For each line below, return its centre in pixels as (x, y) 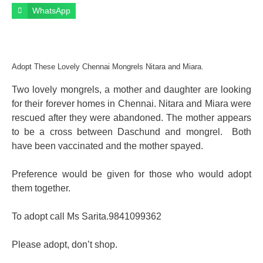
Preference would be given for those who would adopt (131, 174)
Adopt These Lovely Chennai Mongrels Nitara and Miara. (108, 67)
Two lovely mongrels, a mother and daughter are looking (131, 89)
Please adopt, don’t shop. (65, 244)
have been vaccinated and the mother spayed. (107, 146)
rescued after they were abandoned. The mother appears (131, 117)
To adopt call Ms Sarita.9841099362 (87, 216)
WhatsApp (52, 11)
